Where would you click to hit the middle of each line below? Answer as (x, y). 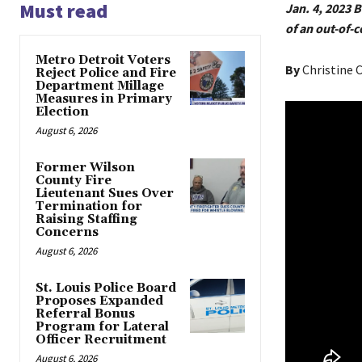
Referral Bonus (85, 314)
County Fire (74, 181)
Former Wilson (85, 168)
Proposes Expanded (99, 301)
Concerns (67, 233)
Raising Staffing (86, 220)
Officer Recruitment (101, 340)
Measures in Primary (104, 99)
